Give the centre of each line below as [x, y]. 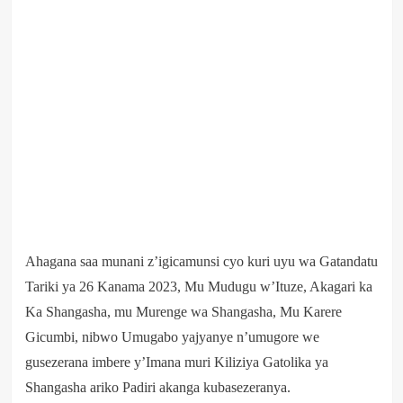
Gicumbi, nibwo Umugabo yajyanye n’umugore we [172, 336]
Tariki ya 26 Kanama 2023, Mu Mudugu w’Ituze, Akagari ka [198, 286]
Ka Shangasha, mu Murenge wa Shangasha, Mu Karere [183, 311]
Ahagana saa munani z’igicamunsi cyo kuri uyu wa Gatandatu [201, 261]
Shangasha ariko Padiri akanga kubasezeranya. [157, 387]
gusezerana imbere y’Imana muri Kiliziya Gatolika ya [176, 362]
